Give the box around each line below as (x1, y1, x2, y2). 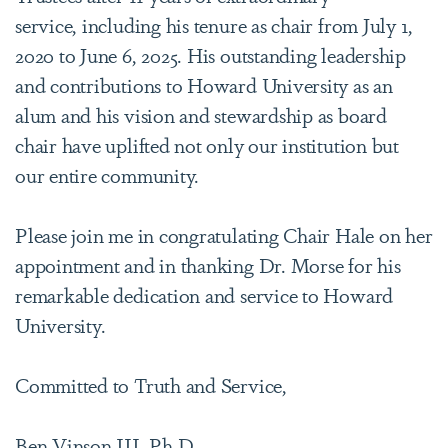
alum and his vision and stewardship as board (15, 100, 387, 129)
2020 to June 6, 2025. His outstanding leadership (15, 40, 406, 69)
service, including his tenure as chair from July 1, (15, 10, 414, 39)
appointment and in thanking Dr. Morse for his (15, 250, 401, 279)
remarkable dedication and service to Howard (15, 280, 394, 309)
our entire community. (15, 160, 200, 189)
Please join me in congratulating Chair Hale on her (15, 220, 433, 249)
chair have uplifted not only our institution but (15, 130, 399, 159)
